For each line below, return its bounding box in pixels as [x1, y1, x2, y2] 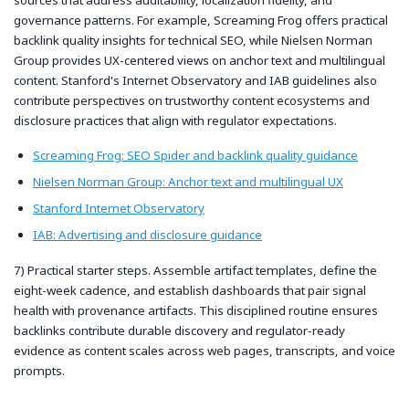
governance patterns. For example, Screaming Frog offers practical [14, 11, 388, 28]
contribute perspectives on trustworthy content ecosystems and [14, 91, 370, 109]
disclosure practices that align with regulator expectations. [14, 111, 337, 129]
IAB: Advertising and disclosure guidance [33, 226, 262, 244]
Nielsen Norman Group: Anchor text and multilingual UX [33, 173, 343, 191]
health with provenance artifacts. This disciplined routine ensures [14, 302, 378, 320]
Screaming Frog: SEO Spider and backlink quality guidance [33, 147, 358, 164]
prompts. [14, 362, 65, 380]
